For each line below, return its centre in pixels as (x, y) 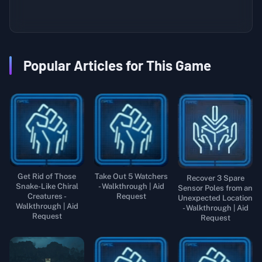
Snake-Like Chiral (47, 187)
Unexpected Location (215, 198)
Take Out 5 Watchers (131, 177)
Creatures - (47, 196)
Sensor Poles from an (215, 188)
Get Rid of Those (47, 177)
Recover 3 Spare (215, 178)
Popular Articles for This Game (117, 65)
